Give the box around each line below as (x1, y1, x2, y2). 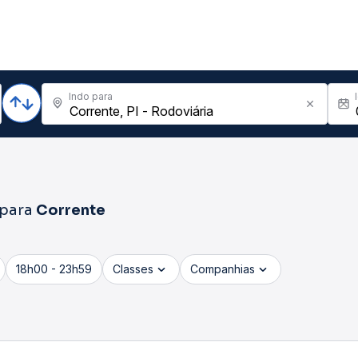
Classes (113, 262, 153, 276)
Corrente (36, 201, 105, 219)
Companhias (190, 262, 255, 276)
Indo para (69, 90, 113, 102)
